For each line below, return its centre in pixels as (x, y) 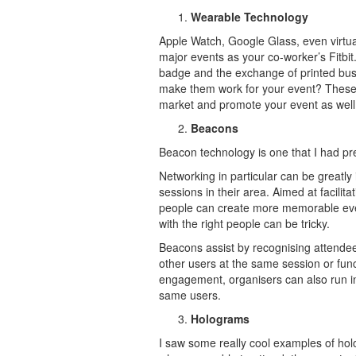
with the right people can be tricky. (244, 223)
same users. (190, 295)
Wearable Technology (249, 17)
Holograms (220, 319)
